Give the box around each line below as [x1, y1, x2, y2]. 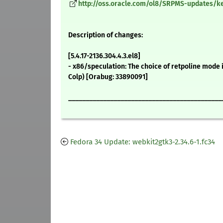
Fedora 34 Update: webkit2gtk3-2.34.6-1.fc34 [70, 137, 215, 147]
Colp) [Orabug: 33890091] [68, 73, 148, 82]
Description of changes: [68, 31, 143, 40]
